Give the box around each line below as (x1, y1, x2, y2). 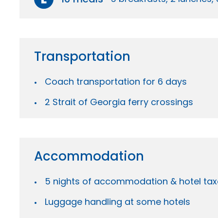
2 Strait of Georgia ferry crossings (44, 95, 193, 108)
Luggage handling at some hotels (44, 195, 190, 208)
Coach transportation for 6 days (44, 75, 187, 88)
